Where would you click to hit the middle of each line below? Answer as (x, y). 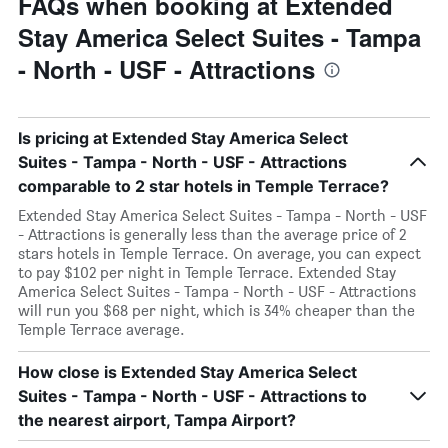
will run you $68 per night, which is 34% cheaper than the (216, 310)
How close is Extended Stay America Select (187, 372)
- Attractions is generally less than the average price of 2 (212, 234)
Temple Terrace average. (101, 329)
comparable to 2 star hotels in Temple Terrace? (203, 186)
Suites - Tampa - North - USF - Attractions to (192, 396)
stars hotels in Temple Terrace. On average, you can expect (219, 253)
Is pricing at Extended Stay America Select (183, 138)
